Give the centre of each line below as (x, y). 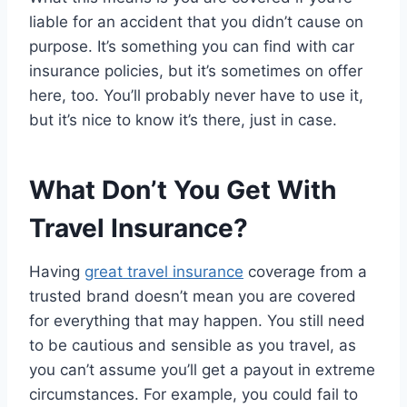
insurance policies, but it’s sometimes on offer (196, 71)
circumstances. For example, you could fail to (194, 395)
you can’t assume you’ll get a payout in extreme (202, 370)
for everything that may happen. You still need (197, 321)
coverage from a (305, 272)
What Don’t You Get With (183, 190)
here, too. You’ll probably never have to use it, (196, 96)
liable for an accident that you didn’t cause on (196, 22)
